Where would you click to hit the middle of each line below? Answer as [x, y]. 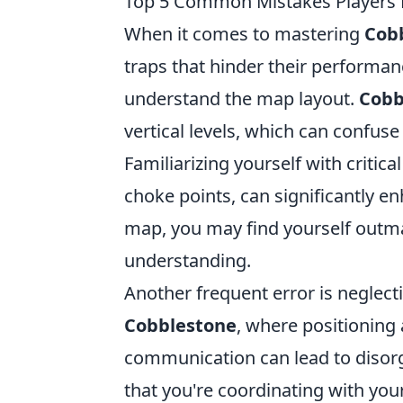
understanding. [188, 260]
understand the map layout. [242, 99]
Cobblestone [180, 325]
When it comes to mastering [244, 34]
